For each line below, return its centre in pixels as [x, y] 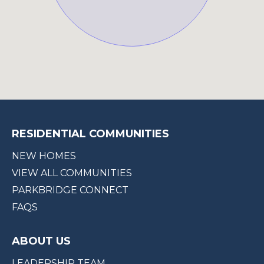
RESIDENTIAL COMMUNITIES [90, 133]
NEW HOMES [44, 156]
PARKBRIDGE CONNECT [70, 190]
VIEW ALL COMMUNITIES [72, 173]
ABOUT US [41, 241]
